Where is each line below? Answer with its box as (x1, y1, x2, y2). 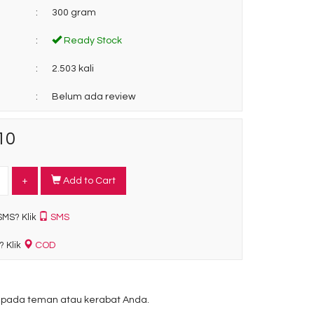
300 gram (51, 8, 96, 18)
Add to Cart (60, 176, 116, 186)
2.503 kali (51, 64, 94, 74)
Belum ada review (51, 92, 135, 102)
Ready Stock (61, 36, 122, 46)
